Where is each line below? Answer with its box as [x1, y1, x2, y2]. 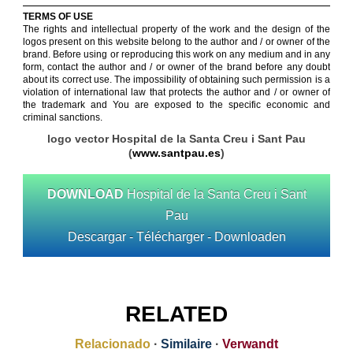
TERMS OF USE [23, 11, 93, 22]
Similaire [161, 337, 212, 351]
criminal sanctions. [23, 112, 102, 123]
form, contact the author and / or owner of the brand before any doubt [23, 61, 330, 72]
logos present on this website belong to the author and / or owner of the [23, 36, 330, 47]
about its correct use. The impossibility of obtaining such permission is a [23, 74, 330, 85]
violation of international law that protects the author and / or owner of [23, 87, 330, 98]
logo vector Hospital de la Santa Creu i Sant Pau [47, 132, 306, 145]
